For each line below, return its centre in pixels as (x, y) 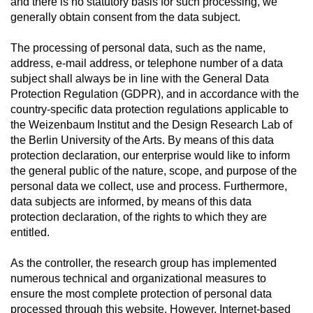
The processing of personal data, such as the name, (138, 48)
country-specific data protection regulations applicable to (150, 109)
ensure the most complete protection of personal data (141, 294)
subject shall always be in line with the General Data (140, 79)
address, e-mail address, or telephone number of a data (147, 63)
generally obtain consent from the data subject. (125, 17)
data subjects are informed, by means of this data (131, 202)
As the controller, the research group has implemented (144, 263)
